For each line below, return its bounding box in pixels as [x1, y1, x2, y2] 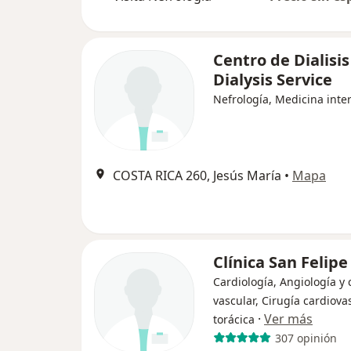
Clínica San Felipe [213, 251, 348, 273]
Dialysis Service [213, 69, 332, 90]
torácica [213, 312, 255, 327]
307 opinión [274, 330, 337, 346]
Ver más [264, 310, 313, 327]
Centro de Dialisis [213, 49, 349, 71]
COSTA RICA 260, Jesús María [113, 167, 281, 184]
